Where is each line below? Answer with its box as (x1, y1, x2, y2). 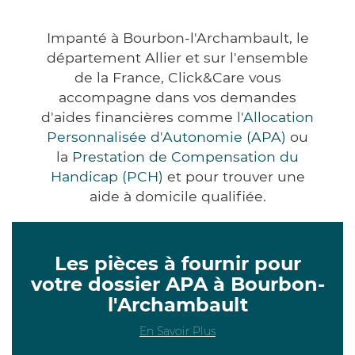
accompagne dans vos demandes (59, 88, 296, 105)
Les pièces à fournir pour (54, 251, 301, 275)
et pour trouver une (162, 167, 305, 185)
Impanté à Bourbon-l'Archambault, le (46, 29, 309, 46)
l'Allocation (237, 108, 314, 125)
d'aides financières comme (41, 108, 237, 125)
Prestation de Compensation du (72, 147, 299, 165)
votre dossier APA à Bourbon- (30, 272, 325, 296)
